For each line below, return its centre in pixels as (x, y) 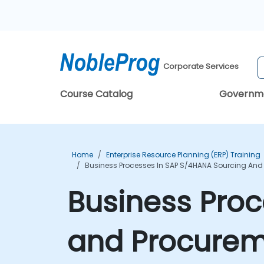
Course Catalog (96, 94)
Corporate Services (201, 67)
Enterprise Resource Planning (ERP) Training (183, 155)
